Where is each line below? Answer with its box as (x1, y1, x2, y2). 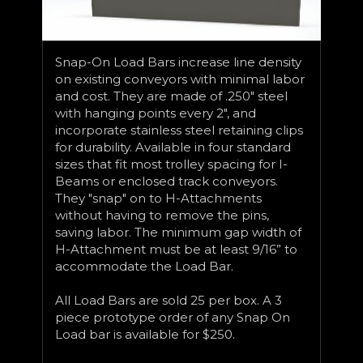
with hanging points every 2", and (55, 105, 256, 121)
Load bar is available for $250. (55, 326, 235, 342)
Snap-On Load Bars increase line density (55, 53, 301, 70)
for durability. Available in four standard (55, 139, 291, 155)
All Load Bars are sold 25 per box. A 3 (55, 292, 282, 308)
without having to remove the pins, (55, 207, 269, 223)
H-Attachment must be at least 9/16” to (55, 241, 297, 257)
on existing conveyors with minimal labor (55, 70, 305, 87)
